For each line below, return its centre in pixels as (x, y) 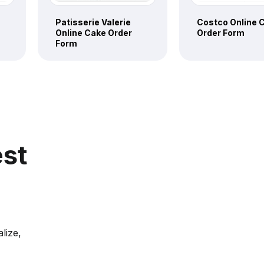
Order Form (221, 32)
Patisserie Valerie (93, 22)
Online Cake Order (94, 32)
